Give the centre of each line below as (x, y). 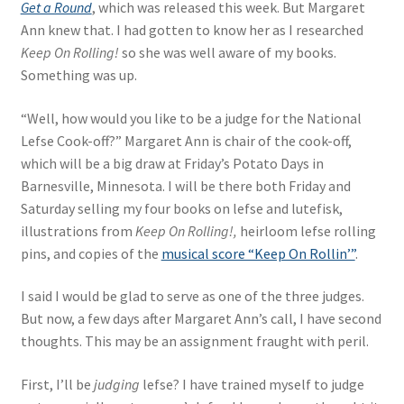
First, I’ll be (57, 384)
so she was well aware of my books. (229, 52)
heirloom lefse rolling (306, 230)
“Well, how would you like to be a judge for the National (191, 118)
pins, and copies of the (91, 253)
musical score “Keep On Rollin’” (258, 253)
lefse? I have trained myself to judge (252, 384)
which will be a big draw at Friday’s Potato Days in (172, 163)
